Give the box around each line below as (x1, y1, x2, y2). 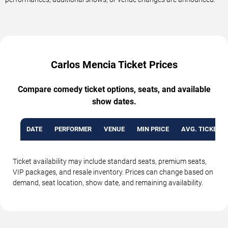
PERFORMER (54, 125, 92, 133)
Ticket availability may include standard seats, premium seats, (13, 157, 207, 165)
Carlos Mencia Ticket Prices (50, 58, 178, 71)
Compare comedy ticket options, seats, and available (17, 84, 211, 94)
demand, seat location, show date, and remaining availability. (13, 178, 203, 187)
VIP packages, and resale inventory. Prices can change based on (13, 167, 213, 176)
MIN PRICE (137, 125, 169, 133)
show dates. (92, 96, 136, 106)
